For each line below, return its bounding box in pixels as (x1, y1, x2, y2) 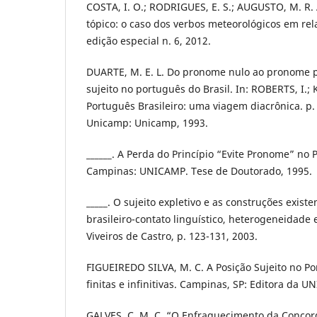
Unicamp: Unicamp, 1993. (86, 116, 208, 130)
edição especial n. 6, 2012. (86, 34, 211, 48)
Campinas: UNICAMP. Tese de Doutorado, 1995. (86, 164, 312, 178)
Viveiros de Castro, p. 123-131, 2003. (86, 229, 258, 243)
